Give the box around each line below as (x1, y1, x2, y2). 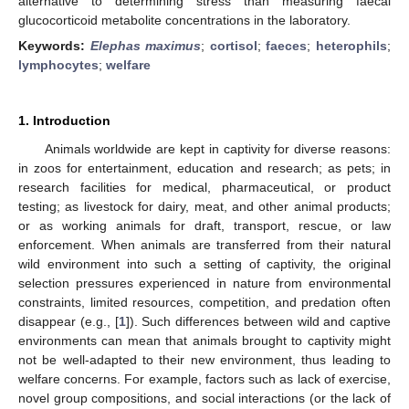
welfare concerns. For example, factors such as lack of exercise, (18, 372, 391, 386)
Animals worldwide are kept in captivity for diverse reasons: (44, 142, 391, 156)
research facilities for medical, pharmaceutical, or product (18, 180, 391, 194)
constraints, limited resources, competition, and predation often (18, 295, 391, 309)
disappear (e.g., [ (18, 314, 119, 329)
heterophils (316, 38, 388, 53)
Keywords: (18, 38, 90, 53)
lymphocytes (18, 58, 99, 72)
